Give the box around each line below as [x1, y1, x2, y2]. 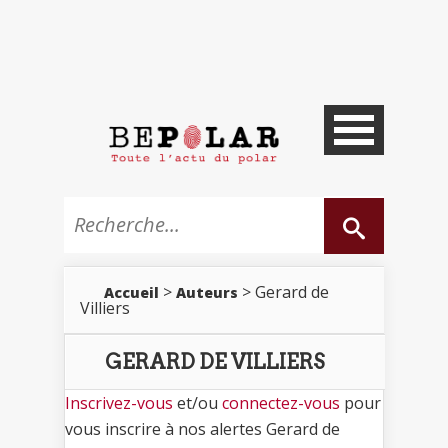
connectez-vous [222, 391, 340, 414]
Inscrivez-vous [65, 391, 173, 414]
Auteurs [176, 282, 238, 302]
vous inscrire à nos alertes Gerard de [65, 417, 340, 440]
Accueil [104, 282, 159, 302]
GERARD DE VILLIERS [105, 349, 324, 374]
